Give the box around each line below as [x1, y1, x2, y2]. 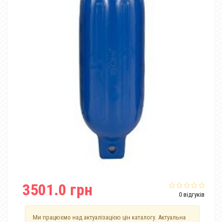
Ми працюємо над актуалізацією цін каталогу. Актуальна [33, 214, 186, 221]
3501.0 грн [22, 180, 93, 199]
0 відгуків [179, 191, 205, 198]
